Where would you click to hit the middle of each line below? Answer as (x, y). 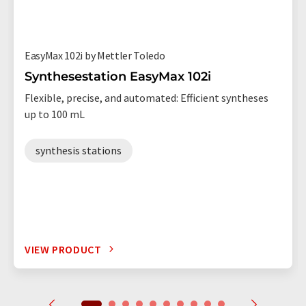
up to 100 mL (55, 114)
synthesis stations (79, 150)
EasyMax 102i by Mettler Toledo (95, 55)
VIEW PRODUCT (63, 249)
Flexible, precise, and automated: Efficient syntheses (147, 97)
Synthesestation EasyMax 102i (118, 76)
